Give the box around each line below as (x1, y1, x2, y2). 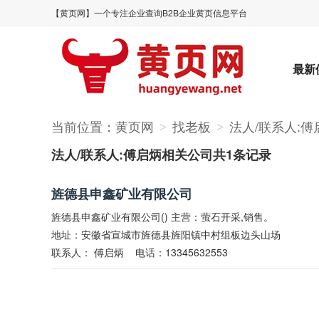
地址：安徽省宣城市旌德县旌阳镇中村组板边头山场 (51, 227, 281, 241)
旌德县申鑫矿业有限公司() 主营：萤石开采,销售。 (51, 209, 273, 224)
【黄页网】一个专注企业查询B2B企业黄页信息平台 (51, 6, 247, 19)
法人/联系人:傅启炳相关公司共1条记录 (51, 145, 271, 164)
